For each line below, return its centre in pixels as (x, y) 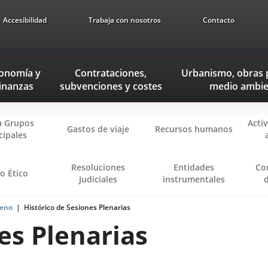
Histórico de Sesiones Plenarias (77, 207)
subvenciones (91, 86)
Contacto (219, 20)
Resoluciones (98, 167)
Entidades (194, 167)
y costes (142, 86)
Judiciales (98, 179)
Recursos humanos (194, 129)
